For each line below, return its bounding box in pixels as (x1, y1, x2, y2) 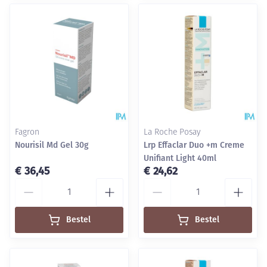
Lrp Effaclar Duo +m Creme (144, 140, 244, 150)
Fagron (15, 128, 39, 137)
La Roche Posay (144, 128, 201, 137)
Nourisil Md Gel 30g (15, 140, 89, 150)
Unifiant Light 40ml (144, 153, 216, 163)
